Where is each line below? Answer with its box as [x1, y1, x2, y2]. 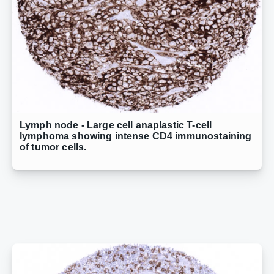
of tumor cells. [20, 142, 87, 153]
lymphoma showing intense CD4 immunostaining [20, 131, 252, 142]
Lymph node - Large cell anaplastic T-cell [20, 120, 212, 131]
